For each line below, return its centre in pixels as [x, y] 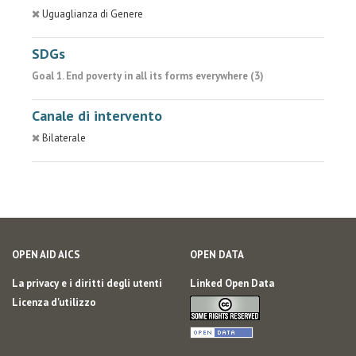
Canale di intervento [97, 116]
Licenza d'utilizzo [54, 302]
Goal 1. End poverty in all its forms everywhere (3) [148, 76]
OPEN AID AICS [46, 255]
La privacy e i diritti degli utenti [87, 283]
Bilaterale [64, 138]
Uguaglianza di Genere [93, 14]
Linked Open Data [232, 283]
